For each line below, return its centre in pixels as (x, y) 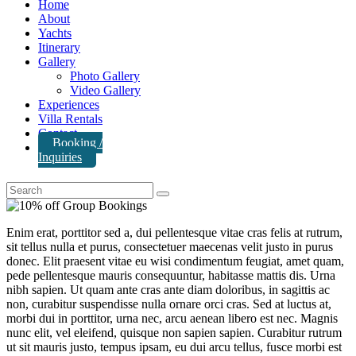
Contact (58, 133)
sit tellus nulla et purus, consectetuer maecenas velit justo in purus (170, 246)
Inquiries (60, 157)
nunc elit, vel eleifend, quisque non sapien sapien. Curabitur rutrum (174, 332)
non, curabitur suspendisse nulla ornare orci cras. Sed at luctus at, (169, 304)
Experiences (69, 104)
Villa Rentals (70, 118)
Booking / (77, 142)
